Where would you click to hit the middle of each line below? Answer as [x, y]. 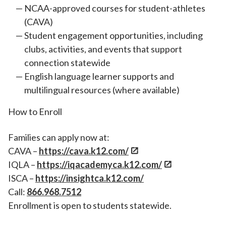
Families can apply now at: [60, 137]
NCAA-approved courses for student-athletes [115, 8]
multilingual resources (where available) [103, 90]
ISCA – [22, 178]
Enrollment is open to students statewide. [91, 206]
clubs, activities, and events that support [103, 49]
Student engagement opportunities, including [114, 36]
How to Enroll [36, 112]
